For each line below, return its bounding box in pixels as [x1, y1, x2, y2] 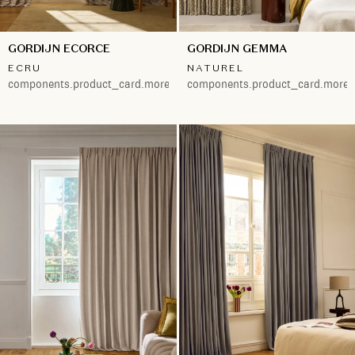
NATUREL [186, 62, 244, 74]
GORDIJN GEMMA [186, 41, 287, 56]
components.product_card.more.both [8, 77, 196, 92]
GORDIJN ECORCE [8, 41, 110, 56]
